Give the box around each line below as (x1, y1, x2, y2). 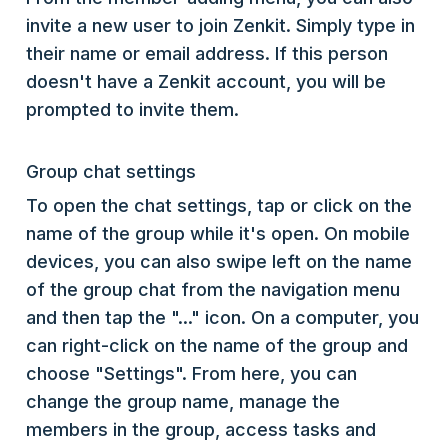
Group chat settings (26, 160, 196, 182)
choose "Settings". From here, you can (26, 362, 357, 384)
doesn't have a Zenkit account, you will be (26, 70, 386, 92)
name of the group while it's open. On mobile (26, 222, 410, 244)
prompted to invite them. (26, 98, 239, 120)
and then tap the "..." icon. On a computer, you (26, 306, 419, 328)
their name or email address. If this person (26, 42, 388, 64)
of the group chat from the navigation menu (26, 278, 400, 300)
